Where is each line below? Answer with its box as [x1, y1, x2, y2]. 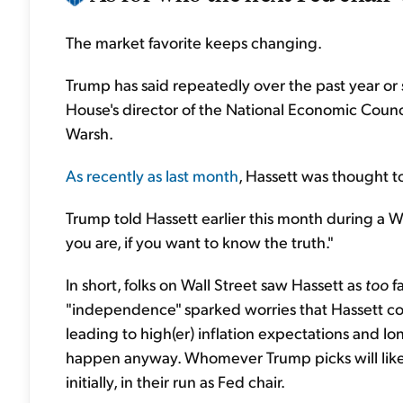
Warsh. [66, 122, 113, 143]
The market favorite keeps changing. [66, 31, 322, 52]
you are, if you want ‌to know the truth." [66, 231, 334, 252]
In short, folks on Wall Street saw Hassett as [66, 273, 365, 294]
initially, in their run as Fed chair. [66, 371, 285, 391]
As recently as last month [66, 165, 238, 185]
